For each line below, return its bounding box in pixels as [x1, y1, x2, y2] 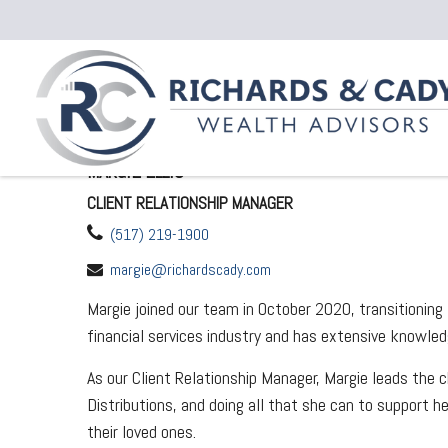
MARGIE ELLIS [87, 159, 184, 185]
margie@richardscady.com [110, 259, 271, 281]
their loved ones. [87, 420, 196, 444]
